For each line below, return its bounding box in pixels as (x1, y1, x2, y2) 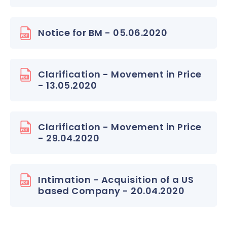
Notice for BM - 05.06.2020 (38, 26, 167, 39)
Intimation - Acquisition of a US (38, 173, 194, 186)
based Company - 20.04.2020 (38, 184, 184, 197)
